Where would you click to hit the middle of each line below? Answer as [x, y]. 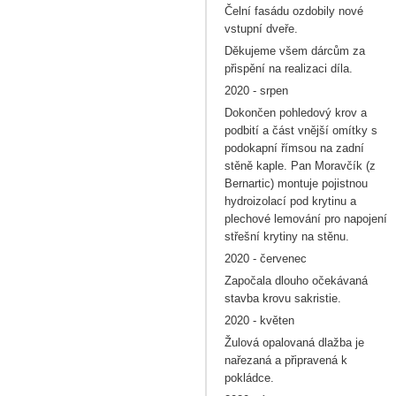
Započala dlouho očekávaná [296, 281]
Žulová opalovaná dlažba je [294, 343]
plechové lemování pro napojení [306, 219]
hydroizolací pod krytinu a [290, 201]
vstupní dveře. [261, 29]
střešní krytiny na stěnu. [287, 236]
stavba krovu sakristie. [283, 298]
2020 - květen [259, 320]
